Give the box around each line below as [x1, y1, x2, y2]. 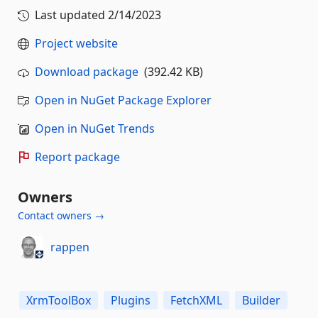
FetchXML [170, 292, 222, 308]
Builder [242, 292, 280, 308]
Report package [35, 149, 120, 165]
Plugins [111, 292, 150, 308]
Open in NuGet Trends [35, 121, 155, 136]
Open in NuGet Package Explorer [35, 92, 212, 108]
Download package [35, 64, 138, 79]
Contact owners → [18, 209, 104, 222]
